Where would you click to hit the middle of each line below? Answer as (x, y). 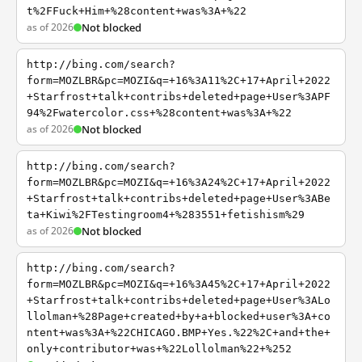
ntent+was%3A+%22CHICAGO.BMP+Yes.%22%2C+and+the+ (179, 333)
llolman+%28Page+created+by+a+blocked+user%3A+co (179, 316)
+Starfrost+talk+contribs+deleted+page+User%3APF (179, 97)
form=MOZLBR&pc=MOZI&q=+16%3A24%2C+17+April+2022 (179, 182)
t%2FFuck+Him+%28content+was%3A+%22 (137, 11)
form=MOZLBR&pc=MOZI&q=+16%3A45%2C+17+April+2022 (179, 284)
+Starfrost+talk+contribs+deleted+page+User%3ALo (179, 300)
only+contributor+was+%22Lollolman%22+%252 (159, 349)
